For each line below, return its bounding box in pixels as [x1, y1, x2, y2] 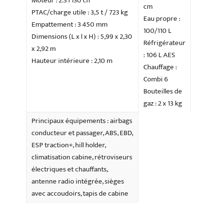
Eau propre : [143, 13, 180, 25]
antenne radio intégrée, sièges [31, 175, 124, 188]
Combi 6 [143, 73, 168, 86]
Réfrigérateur [143, 37, 186, 49]
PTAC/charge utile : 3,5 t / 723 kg [31, 6, 128, 19]
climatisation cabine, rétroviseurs [31, 151, 132, 164]
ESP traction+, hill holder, [31, 139, 106, 152]
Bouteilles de [143, 85, 182, 98]
